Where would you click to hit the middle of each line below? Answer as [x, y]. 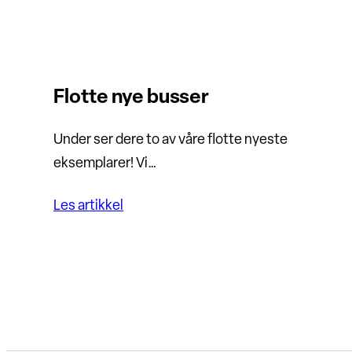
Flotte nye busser [131, 98]
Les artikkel [88, 207]
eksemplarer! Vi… [105, 164]
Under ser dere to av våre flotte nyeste [170, 141]
